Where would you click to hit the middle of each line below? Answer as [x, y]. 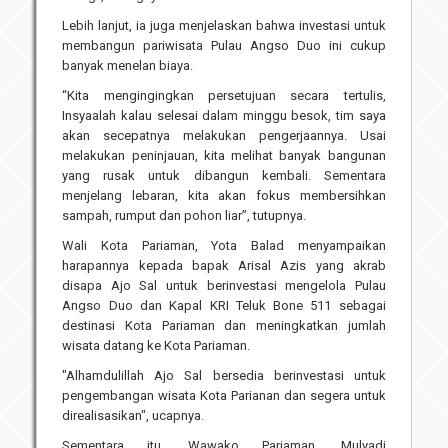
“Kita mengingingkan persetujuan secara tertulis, [224, 96]
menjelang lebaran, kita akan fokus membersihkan [224, 196]
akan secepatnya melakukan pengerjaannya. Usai [224, 136]
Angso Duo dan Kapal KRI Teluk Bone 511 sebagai [224, 306]
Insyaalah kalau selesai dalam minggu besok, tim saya [224, 116]
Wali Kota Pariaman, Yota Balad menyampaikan [224, 246]
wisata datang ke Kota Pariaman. [158, 346]
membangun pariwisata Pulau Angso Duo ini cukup [224, 46]
